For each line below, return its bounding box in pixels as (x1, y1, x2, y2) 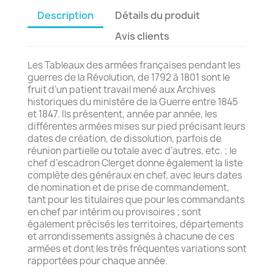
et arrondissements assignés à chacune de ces (28, 229, 234, 243)
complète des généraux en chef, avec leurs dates (28, 168, 242, 182)
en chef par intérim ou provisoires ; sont (28, 205, 201, 218)
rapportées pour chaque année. (28, 254, 168, 267)
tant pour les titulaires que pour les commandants (28, 193, 245, 206)
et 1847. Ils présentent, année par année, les (28, 107, 217, 120)
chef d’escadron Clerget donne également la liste (28, 156, 243, 169)
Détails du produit (115, 8, 201, 22)
